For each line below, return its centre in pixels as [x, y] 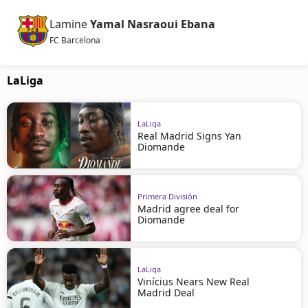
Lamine [68, 24]
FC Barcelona [75, 40]
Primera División [167, 196]
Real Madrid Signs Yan [189, 135]
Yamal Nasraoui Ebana [153, 24]
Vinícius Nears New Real [194, 281]
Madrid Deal [166, 292]
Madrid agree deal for [188, 208]
